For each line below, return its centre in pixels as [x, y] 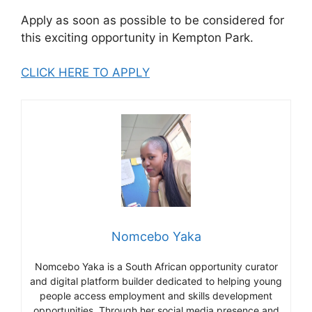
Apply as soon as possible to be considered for [153, 20]
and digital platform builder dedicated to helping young [156, 281]
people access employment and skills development [156, 296]
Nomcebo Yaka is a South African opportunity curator [156, 267]
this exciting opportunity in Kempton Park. [137, 37]
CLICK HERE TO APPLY [85, 73]
